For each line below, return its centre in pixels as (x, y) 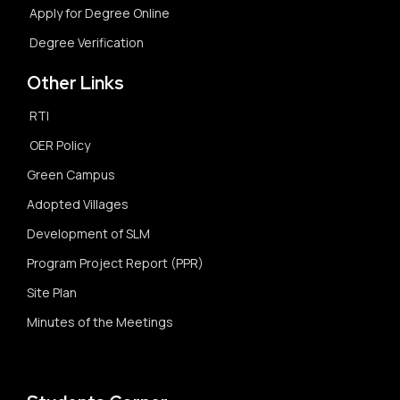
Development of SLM (88, 233)
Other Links (75, 83)
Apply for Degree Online (100, 13)
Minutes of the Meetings (101, 322)
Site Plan (52, 292)
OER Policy (60, 145)
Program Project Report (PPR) (115, 263)
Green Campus (71, 175)
